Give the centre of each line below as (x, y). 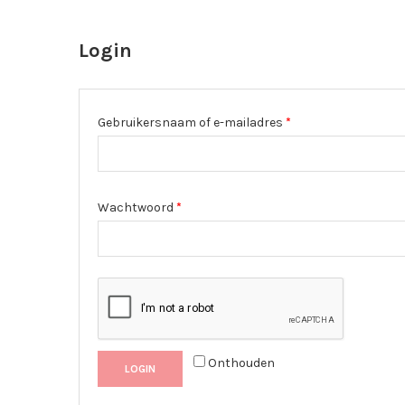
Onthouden (241, 363)
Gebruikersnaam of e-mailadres (192, 122)
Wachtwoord (137, 207)
